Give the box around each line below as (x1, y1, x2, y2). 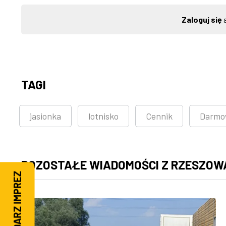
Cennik (146, 110, 173, 122)
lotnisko (88, 110, 119, 122)
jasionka (30, 110, 61, 122)
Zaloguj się (181, 15, 222, 25)
